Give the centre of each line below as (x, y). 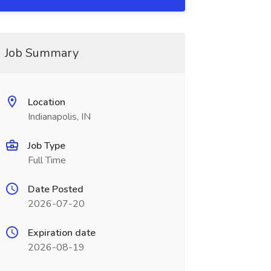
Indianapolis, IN (59, 117)
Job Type (46, 146)
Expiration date (61, 233)
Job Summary (41, 53)
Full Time (47, 160)
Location (46, 102)
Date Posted (55, 189)
